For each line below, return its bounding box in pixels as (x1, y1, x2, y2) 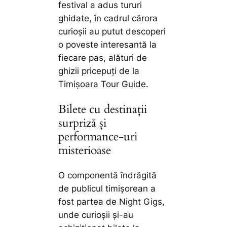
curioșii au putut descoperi (58, 26, 166, 36)
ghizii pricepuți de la (58, 65, 140, 76)
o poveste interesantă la (58, 39, 157, 50)
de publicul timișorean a (58, 183, 156, 194)
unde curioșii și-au (58, 210, 134, 220)
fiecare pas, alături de (58, 52, 147, 63)
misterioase (58, 142, 111, 159)
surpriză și (58, 115, 107, 131)
